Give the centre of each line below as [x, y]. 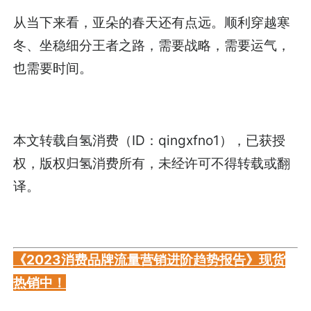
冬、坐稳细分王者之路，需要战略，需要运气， [152, 45]
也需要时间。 [53, 68]
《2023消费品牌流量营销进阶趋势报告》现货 [150, 260]
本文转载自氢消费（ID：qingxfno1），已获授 [150, 140]
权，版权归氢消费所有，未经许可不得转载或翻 [152, 163]
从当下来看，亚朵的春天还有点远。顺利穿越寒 [152, 22]
